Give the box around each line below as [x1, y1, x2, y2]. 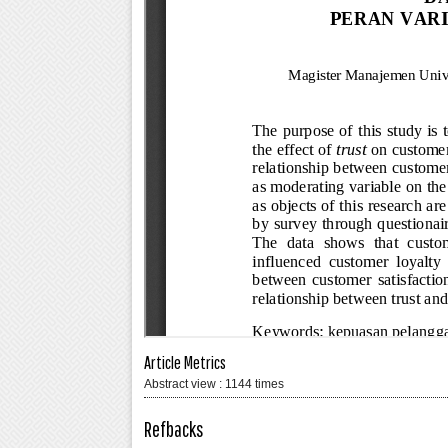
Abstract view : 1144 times [144, 377, 284, 392]
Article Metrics [144, 351, 226, 373]
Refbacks [144, 416, 204, 442]
